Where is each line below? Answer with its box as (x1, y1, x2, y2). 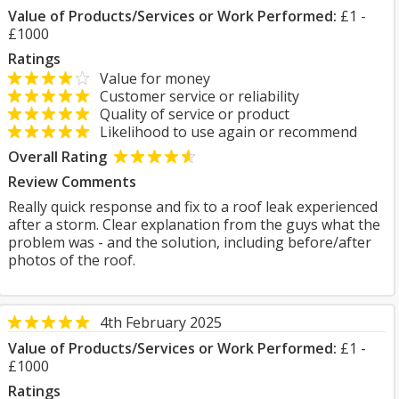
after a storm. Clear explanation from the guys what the (8, 215, 380, 234)
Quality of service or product (89, 104, 289, 124)
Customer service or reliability (89, 86, 299, 106)
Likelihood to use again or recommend (89, 122, 357, 142)
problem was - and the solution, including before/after (8, 232, 371, 252)
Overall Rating (8, 147, 107, 167)
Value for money (89, 69, 210, 88)
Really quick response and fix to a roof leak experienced (8, 197, 378, 216)
